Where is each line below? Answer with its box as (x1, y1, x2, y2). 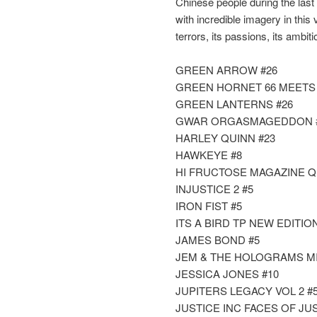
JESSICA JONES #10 (175, 266, 279, 282)
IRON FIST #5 (175, 198, 242, 214)
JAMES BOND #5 (175, 232, 260, 248)
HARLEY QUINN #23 (175, 130, 275, 146)
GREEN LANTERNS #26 (175, 96, 293, 112)
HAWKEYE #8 (175, 147, 242, 163)
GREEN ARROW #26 (175, 62, 277, 78)
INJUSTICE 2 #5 (175, 181, 253, 197)
